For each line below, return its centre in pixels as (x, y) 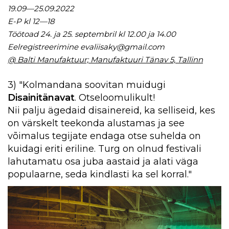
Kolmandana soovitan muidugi (94, 85)
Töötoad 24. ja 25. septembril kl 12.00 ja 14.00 (92, 34)
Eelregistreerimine (44, 47)
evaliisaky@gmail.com (122, 47)
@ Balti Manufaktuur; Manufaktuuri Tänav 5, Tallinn (105, 59)
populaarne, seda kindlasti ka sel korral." (100, 174)
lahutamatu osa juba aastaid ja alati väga (103, 161)
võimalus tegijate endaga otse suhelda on (104, 136)
